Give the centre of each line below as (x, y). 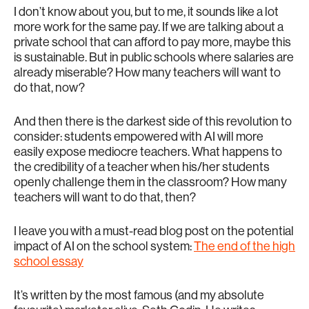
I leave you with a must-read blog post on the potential (154, 231)
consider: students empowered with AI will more (139, 137)
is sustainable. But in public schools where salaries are (154, 58)
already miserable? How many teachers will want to (147, 73)
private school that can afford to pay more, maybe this (152, 42)
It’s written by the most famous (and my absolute (139, 296)
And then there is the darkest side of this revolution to (153, 122)
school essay (49, 262)
